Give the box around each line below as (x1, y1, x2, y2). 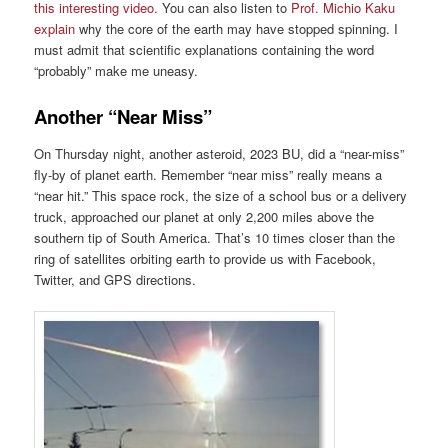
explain (34, 19, 76, 39)
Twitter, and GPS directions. (34, 269, 197, 289)
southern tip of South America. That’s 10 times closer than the (34, 227, 396, 247)
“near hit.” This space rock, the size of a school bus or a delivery (34, 185, 408, 205)
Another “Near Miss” (34, 103, 213, 131)
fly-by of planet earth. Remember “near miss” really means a (34, 164, 383, 184)
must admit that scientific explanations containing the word (34, 40, 375, 60)
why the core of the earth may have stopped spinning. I (75, 19, 399, 39)
